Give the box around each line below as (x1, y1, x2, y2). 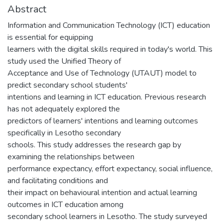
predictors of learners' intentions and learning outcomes (7, 115, 198, 126)
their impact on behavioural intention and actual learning (7, 187, 197, 198)
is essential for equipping (7, 32, 93, 43)
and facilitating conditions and (7, 175, 108, 186)
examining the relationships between (7, 151, 134, 162)
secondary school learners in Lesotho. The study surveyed (7, 211, 207, 222)
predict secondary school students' (7, 80, 127, 91)
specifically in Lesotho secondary (7, 127, 121, 138)
